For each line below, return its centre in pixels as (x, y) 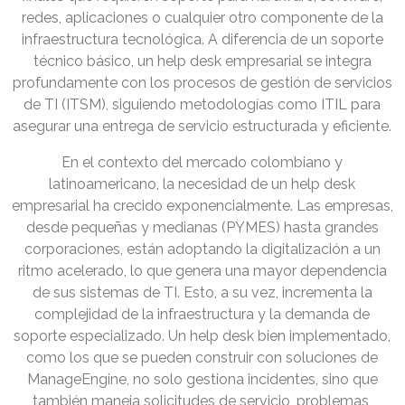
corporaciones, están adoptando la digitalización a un (202, 250)
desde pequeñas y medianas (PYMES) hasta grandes (202, 228)
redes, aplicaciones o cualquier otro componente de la (202, 18)
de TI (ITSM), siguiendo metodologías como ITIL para (202, 105)
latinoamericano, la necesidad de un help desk (202, 184)
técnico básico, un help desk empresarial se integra (202, 61)
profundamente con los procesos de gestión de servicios (202, 83)
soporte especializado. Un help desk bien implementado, (202, 336)
